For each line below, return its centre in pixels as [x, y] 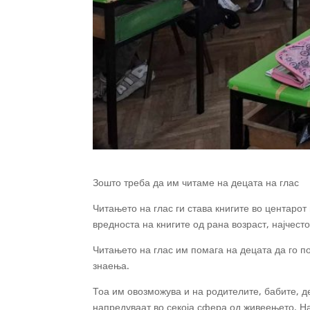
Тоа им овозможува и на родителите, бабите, [198, 291]
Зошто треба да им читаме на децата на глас [196, 183]
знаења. [111, 266]
